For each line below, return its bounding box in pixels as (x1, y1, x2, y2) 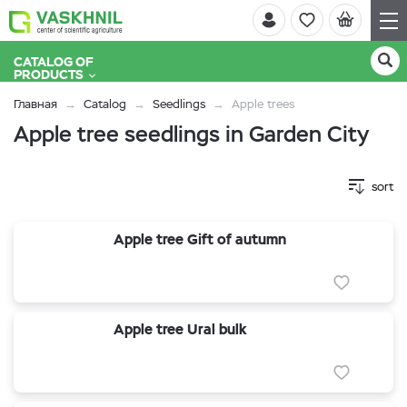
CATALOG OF (14, 54, 94, 70)
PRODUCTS (14, 66, 84, 83)
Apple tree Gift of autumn (114, 230, 286, 249)
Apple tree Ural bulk (114, 320, 247, 339)
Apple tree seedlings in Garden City (14, 120, 369, 148)
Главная (14, 96, 57, 112)
